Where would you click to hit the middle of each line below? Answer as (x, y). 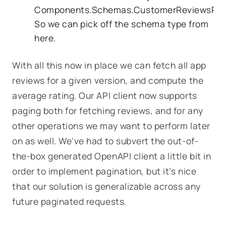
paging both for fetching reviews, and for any (108, 110)
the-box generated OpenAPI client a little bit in (112, 156)
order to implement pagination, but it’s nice (104, 171)
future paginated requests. (69, 201)
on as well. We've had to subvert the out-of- (105, 140)
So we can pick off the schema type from (122, 23)
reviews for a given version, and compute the (108, 80)
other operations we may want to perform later (111, 125)
